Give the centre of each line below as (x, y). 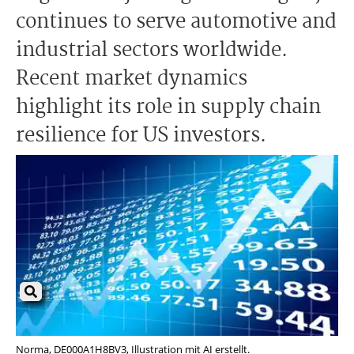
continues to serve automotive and (176, 22)
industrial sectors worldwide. (152, 51)
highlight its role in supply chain (168, 107)
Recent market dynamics (132, 79)
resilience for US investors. (141, 136)
